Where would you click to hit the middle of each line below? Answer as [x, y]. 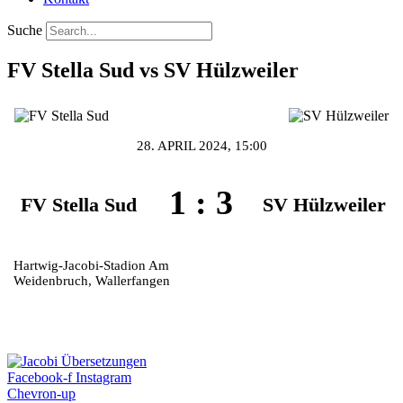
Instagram [103, 378]
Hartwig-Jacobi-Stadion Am [92, 266]
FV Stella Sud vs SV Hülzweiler [153, 70]
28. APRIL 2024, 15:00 [201, 146]
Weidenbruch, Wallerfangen [92, 281]
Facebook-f [40, 378]
